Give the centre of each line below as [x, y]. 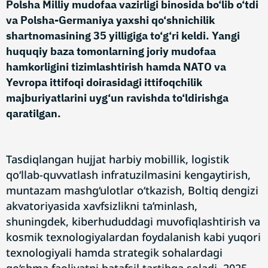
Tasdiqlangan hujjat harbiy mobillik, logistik [118, 159]
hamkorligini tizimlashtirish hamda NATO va [116, 67]
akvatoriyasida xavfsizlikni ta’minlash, [102, 206]
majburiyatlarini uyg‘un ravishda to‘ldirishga [117, 98]
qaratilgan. [33, 113]
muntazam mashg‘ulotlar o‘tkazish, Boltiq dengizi [132, 190]
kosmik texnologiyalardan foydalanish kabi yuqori [133, 237]
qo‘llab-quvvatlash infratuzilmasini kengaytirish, [128, 175]
